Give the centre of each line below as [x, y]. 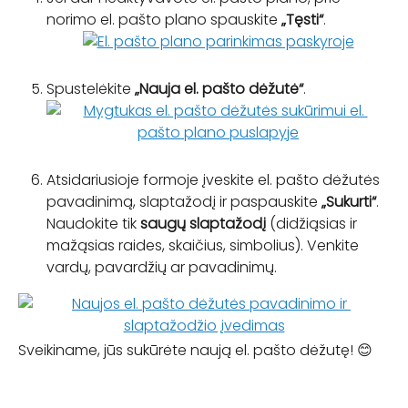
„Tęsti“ [302, 20]
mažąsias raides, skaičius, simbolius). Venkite [204, 245]
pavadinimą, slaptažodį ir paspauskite [184, 201]
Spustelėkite [91, 88]
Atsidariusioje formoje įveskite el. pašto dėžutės [215, 179]
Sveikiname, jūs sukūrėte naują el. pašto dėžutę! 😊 [195, 350]
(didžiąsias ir [313, 223]
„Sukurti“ [349, 201]
